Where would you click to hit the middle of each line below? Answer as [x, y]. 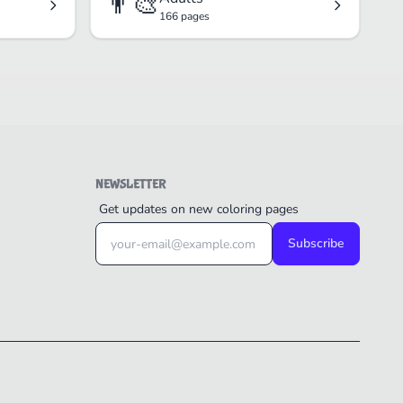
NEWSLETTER [130, 185]
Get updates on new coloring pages [199, 210]
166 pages [184, 17]
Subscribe [316, 244]
